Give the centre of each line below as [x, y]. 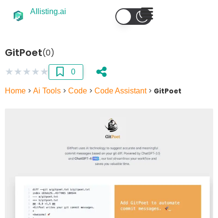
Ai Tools [47, 91]
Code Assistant [120, 91]
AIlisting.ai [48, 12]
